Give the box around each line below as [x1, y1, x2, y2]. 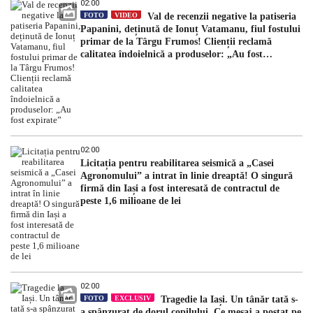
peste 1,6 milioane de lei [80, 195, 181, 206]
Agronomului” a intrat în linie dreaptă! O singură [80, 170, 293, 181]
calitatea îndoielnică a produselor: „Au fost [80, 48, 263, 59]
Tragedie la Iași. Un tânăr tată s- [158, 293, 298, 305]
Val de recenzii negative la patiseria [145, 10, 296, 22]
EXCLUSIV [115, 293, 151, 302]
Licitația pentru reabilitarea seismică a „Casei [80, 157, 274, 168]
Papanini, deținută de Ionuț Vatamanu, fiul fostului [80, 23, 300, 34]
